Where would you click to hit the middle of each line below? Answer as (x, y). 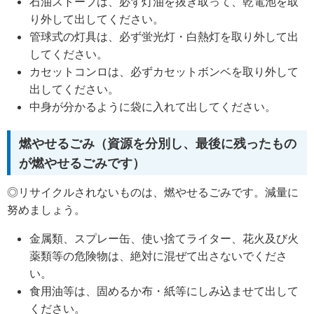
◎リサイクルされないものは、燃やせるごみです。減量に (153, 192)
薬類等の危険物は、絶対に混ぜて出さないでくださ (158, 256)
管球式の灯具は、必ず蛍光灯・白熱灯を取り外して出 (164, 36)
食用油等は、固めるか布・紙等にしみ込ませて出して (164, 291)
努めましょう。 (46, 210)
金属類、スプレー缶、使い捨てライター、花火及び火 (164, 239)
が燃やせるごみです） (82, 163)
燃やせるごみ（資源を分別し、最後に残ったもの (158, 144)
